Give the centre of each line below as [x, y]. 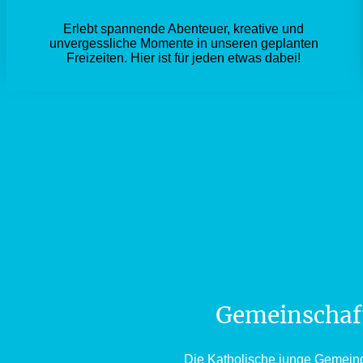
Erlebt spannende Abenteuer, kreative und [184, 29]
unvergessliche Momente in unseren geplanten [184, 44]
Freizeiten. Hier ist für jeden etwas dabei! [184, 58]
